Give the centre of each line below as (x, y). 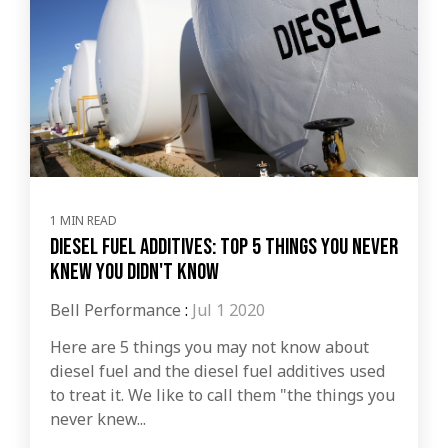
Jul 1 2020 (228, 309)
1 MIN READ (83, 220)
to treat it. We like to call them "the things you (222, 394)
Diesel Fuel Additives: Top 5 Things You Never (224, 246)
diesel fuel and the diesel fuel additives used (217, 370)
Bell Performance (115, 309)
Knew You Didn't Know (134, 271)
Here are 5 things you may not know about (209, 346)
